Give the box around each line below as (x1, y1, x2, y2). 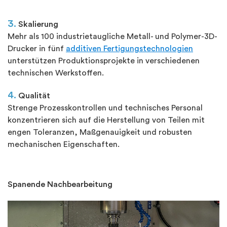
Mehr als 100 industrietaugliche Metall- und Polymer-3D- (8, 32, 217, 41)
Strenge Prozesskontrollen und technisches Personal (8, 103, 203, 112)
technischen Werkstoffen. (8, 68, 104, 77)
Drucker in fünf (8, 44, 66, 53)
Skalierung (16, 20, 58, 28)
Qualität (16, 91, 50, 100)
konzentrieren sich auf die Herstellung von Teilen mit (8, 116, 205, 124)
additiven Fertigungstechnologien (66, 44, 193, 53)
